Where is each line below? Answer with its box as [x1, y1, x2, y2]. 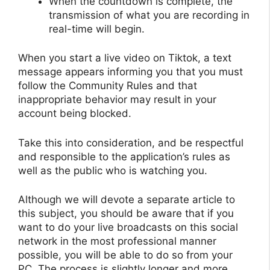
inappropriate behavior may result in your [18, 93, 216, 106]
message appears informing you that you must [18, 66, 243, 78]
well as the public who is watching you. [18, 164, 207, 177]
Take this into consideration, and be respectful [18, 136, 243, 149]
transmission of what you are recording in [49, 8, 250, 21]
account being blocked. [18, 107, 131, 120]
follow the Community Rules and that [18, 80, 197, 92]
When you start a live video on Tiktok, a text [18, 52, 231, 64]
